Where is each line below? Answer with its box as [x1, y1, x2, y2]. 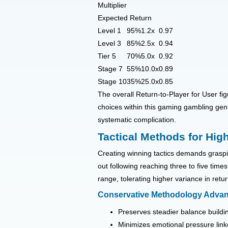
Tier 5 [98, 52, 116, 61]
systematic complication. [98, 116, 176, 124]
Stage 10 [98, 77, 127, 86]
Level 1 [98, 26, 121, 35]
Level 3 [98, 39, 121, 48]
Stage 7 [98, 65, 123, 73]
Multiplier [98, 1, 127, 10]
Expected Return [98, 14, 152, 22]
